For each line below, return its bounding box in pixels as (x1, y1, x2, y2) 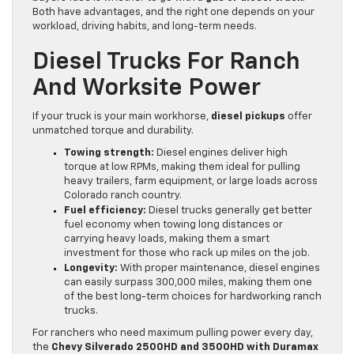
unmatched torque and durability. (32, 126, 194, 137)
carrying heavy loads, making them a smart (64, 234, 269, 245)
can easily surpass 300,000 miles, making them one (64, 277, 312, 288)
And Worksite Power (32, 77, 261, 101)
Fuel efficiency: (64, 205, 146, 217)
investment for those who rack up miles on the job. (64, 248, 310, 259)
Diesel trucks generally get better (146, 205, 312, 217)
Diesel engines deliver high (154, 148, 288, 159)
